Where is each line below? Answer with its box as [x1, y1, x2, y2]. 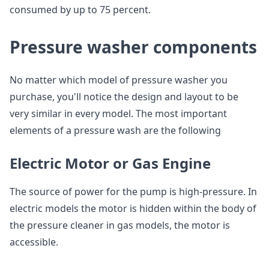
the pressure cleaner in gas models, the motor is [10, 219, 230, 232]
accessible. [10, 235, 58, 249]
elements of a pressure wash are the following [10, 124, 221, 137]
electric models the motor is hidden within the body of [10, 202, 256, 215]
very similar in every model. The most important [10, 107, 227, 120]
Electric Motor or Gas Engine [10, 153, 211, 173]
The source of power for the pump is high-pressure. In [10, 185, 257, 198]
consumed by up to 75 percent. [10, 3, 151, 16]
